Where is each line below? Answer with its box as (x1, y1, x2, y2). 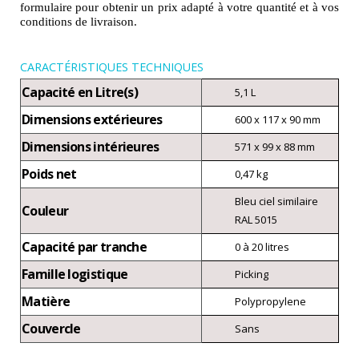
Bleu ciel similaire (235, 194, 318, 209)
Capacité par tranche (22, 238, 147, 256)
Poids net (22, 165, 77, 184)
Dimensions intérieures (22, 138, 159, 156)
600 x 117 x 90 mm (235, 112, 321, 127)
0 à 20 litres (235, 240, 289, 255)
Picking (235, 267, 268, 282)
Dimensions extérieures (22, 111, 163, 129)
